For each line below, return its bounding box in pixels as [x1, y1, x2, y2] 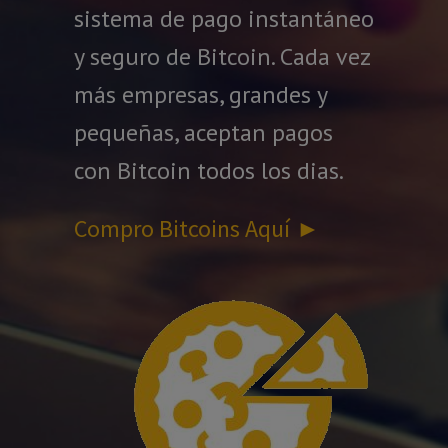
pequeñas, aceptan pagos [74, 117, 333, 149]
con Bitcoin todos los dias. [74, 155, 344, 187]
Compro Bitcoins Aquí [74, 213, 290, 245]
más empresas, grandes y [74, 79, 327, 111]
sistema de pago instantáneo [74, 3, 374, 35]
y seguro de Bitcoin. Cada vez [74, 41, 370, 73]
